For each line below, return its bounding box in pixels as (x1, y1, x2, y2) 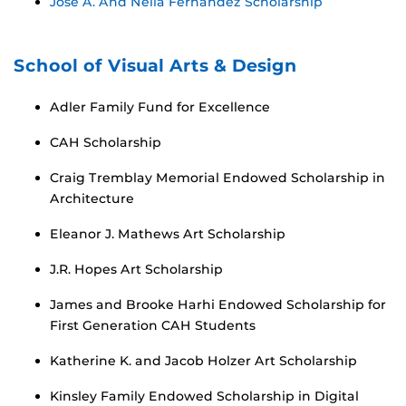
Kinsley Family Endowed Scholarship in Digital (50, 387, 359, 404)
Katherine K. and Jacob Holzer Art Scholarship (50, 352, 357, 369)
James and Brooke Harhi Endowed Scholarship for (50, 295, 386, 313)
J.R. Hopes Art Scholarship (50, 260, 223, 277)
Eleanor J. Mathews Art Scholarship (50, 225, 285, 242)
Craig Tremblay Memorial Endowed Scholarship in (50, 169, 385, 186)
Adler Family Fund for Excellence (50, 98, 270, 115)
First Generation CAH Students (50, 316, 256, 333)
